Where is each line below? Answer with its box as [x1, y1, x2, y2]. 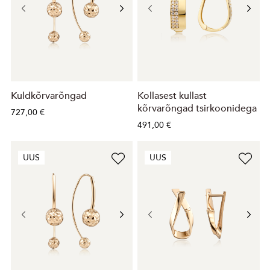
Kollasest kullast [137, 89, 207, 103]
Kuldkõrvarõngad [10, 89, 87, 103]
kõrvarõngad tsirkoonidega [137, 102, 257, 116]
